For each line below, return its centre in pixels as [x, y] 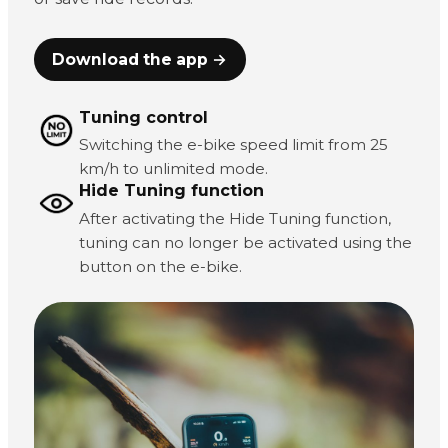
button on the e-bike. [160, 267]
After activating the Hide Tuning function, [234, 219]
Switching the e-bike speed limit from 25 [233, 145]
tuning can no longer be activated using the [245, 243]
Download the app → [140, 59]
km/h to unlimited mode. [173, 169]
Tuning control [143, 117]
